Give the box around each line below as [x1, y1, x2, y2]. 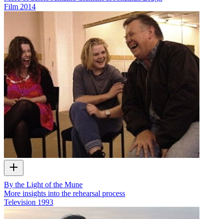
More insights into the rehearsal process [4, 189, 125, 197]
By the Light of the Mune [4, 180, 83, 189]
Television [4, 197, 36, 206]
